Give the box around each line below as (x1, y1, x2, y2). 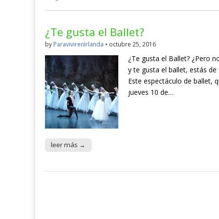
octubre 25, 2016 (109, 40, 156, 49)
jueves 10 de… (128, 88, 174, 97)
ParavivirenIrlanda (53, 40, 104, 49)
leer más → (51, 140, 86, 150)
